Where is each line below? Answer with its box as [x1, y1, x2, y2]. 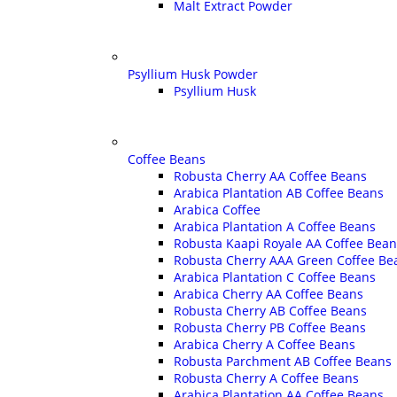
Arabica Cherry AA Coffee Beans [174, 284, 363, 302]
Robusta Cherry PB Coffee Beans [174, 318, 366, 336]
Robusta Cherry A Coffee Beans [174, 369, 359, 386]
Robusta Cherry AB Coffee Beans [174, 301, 367, 319]
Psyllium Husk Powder [128, 65, 258, 82]
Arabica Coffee [174, 200, 261, 218]
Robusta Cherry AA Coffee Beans [174, 167, 367, 184]
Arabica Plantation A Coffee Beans [174, 217, 376, 235]
